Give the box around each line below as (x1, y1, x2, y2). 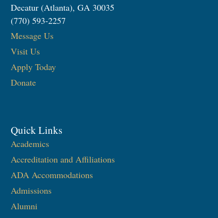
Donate (11, 76, 36, 89)
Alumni (11, 200, 38, 212)
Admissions (11, 184, 52, 197)
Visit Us (11, 45, 40, 57)
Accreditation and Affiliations (11, 153, 115, 165)
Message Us (11, 30, 54, 42)
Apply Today (11, 61, 56, 73)
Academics (11, 138, 50, 150)
